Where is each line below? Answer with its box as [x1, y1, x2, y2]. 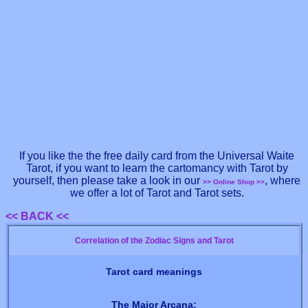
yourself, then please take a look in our [13, 175, 203, 187]
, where [265, 175, 300, 187]
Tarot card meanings [106, 266, 202, 277]
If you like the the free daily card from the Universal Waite [19, 150, 294, 162]
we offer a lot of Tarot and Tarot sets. [69, 187, 244, 199]
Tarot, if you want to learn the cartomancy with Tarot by [25, 162, 288, 175]
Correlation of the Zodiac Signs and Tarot [74, 236, 234, 245]
